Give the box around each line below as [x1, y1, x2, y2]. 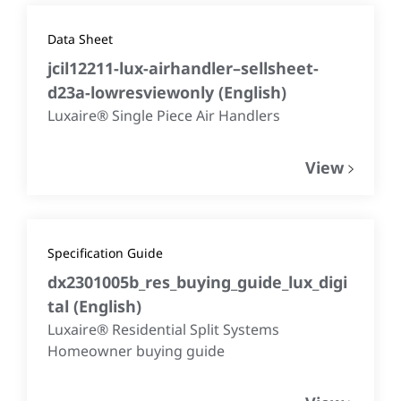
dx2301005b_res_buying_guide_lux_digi [47, 271, 347, 294]
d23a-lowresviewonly [47, 81, 218, 104]
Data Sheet [47, 30, 113, 48]
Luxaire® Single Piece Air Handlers [47, 106, 280, 126]
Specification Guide [47, 244, 163, 262]
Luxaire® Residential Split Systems [47, 320, 279, 340]
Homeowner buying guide [47, 341, 225, 362]
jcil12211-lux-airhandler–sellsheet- [47, 57, 319, 80]
